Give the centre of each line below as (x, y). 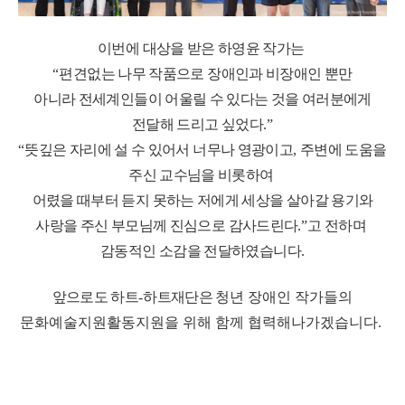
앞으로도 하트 (95, 297)
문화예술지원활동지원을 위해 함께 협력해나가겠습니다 (199, 322)
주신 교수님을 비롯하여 (202, 174)
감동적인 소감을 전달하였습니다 (201, 250)
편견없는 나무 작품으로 (133, 73)
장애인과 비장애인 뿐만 (280, 73)
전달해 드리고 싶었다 (198, 124)
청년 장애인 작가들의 (284, 297)
